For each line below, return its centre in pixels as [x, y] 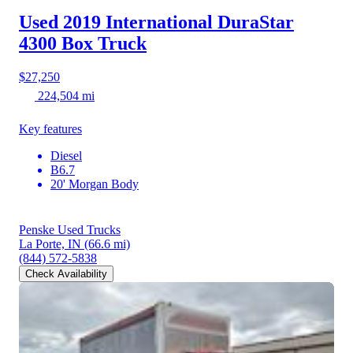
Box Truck [104, 44]
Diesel [66, 156]
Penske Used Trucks [70, 230]
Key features [50, 129]
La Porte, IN [50, 244]
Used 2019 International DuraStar [156, 22]
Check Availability [66, 274]
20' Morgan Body [95, 184]
